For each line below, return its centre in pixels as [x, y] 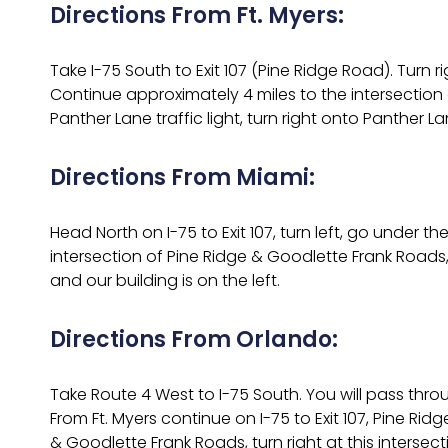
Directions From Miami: [182, 177]
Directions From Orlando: [194, 339]
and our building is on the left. [165, 280]
